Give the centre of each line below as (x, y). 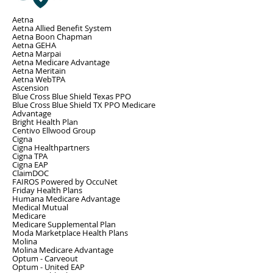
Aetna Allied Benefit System (62, 28)
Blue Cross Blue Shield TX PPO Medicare (84, 105)
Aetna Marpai (37, 54)
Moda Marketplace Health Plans (70, 233)
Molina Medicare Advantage (63, 250)
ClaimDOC (30, 173)
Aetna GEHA (34, 45)
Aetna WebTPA (39, 79)
